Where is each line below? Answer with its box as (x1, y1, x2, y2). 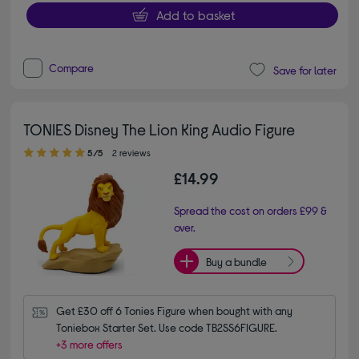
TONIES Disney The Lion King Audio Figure (23, 119, 296, 139)
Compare (49, 61, 95, 75)
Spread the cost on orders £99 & (174, 204, 327, 218)
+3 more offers (56, 337, 123, 352)
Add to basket (155, 7, 235, 23)
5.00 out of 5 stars (23, 138, 47, 152)
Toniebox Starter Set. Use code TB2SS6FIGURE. (56, 321, 278, 335)
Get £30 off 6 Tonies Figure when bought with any (56, 304, 293, 318)
